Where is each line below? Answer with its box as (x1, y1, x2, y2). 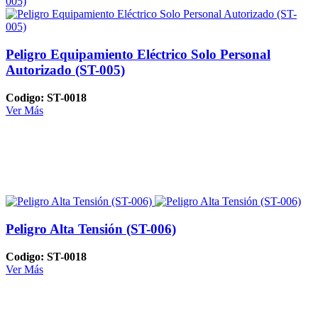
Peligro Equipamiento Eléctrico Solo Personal (6, 47, 270, 62)
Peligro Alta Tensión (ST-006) (6, 221, 176, 237)
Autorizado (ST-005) (6, 62, 125, 78)
